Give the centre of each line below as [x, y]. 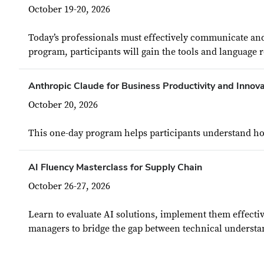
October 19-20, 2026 [69, 9]
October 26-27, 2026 [69, 186]
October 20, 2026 [63, 105]
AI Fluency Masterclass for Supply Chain [115, 167]
